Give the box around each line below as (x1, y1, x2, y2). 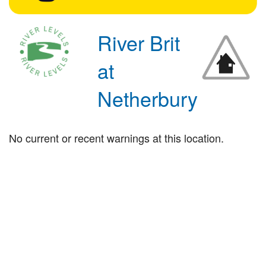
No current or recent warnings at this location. (9, 129, 224, 145)
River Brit (97, 27, 180, 57)
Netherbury (97, 83, 198, 113)
